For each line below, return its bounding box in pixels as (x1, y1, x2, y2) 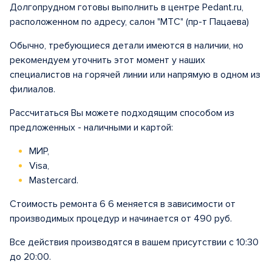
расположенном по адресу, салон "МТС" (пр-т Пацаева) (10, 16, 249, 28)
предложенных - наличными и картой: (10, 121, 173, 134)
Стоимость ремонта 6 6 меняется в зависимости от (10, 198, 236, 210)
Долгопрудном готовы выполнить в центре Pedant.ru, (10, 1, 243, 13)
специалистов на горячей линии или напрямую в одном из (10, 69, 260, 81)
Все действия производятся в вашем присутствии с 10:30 (10, 236, 259, 248)
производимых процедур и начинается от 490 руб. (10, 212, 232, 225)
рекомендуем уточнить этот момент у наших (10, 54, 205, 66)
